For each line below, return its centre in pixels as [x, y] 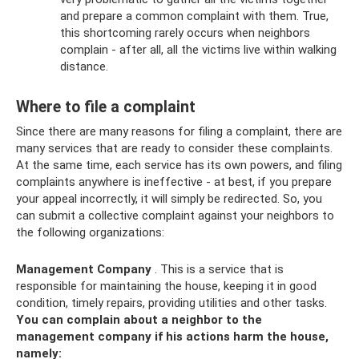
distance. [84, 66]
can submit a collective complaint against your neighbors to [175, 215]
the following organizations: [90, 232]
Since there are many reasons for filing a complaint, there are [179, 131]
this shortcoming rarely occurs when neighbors [185, 32]
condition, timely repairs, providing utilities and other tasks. [171, 303]
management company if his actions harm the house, [172, 336]
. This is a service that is [218, 269]
